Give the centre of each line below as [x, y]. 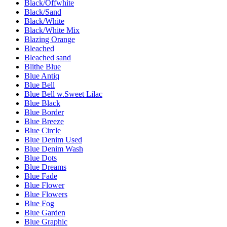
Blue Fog [39, 203]
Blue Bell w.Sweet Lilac [63, 94]
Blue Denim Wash [54, 148]
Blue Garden [45, 212]
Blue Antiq [42, 75]
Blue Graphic [46, 221]
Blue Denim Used [53, 139]
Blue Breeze [44, 121]
